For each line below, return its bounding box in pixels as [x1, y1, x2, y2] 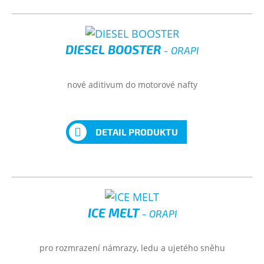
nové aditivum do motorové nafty [67, 79, 197, 90]
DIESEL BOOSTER [65, 42, 164, 57]
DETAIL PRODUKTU [95, 126, 178, 137]
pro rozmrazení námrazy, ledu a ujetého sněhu [39, 242, 225, 253]
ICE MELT [87, 205, 142, 220]
